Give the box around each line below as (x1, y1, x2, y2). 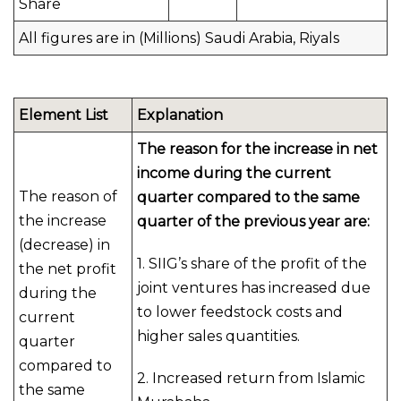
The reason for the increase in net (137, 141, 378, 158)
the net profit (19, 260, 116, 277)
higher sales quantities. (137, 328, 300, 345)
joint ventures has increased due (137, 279, 371, 296)
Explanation (137, 107, 223, 124)
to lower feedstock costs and (137, 303, 343, 320)
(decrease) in (19, 236, 110, 253)
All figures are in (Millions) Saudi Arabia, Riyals (19, 30, 339, 47)
